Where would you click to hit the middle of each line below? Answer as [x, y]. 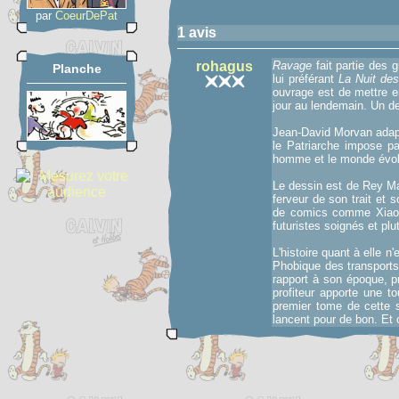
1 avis [197, 33]
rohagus [224, 66]
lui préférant [305, 79]
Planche [77, 69]
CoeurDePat [86, 16]
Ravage [292, 65]
